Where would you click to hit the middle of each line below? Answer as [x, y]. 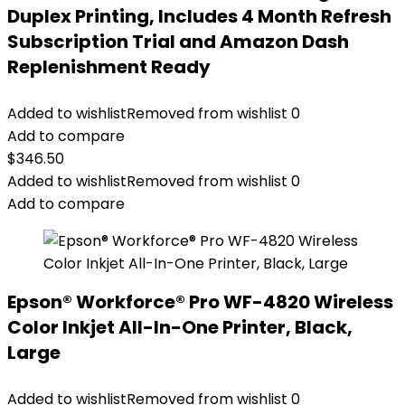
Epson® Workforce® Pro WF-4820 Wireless [200, 302]
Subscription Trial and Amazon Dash [178, 42]
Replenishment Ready [109, 67]
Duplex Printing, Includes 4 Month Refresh [199, 16]
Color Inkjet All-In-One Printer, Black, [180, 327]
